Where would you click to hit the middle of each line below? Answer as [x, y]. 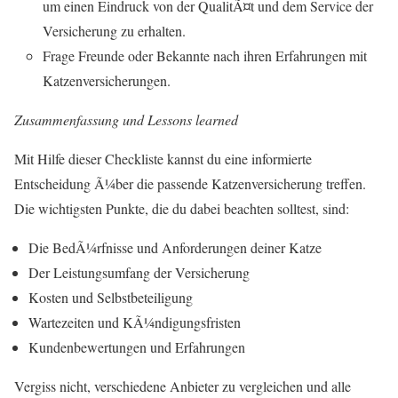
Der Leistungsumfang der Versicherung [139, 272]
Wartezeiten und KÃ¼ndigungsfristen [135, 322]
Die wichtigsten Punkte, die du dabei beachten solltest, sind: [182, 208]
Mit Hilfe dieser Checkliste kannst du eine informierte [163, 158]
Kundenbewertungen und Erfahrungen [137, 346]
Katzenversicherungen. [107, 80]
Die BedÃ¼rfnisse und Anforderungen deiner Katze [175, 247]
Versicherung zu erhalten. [114, 30]
